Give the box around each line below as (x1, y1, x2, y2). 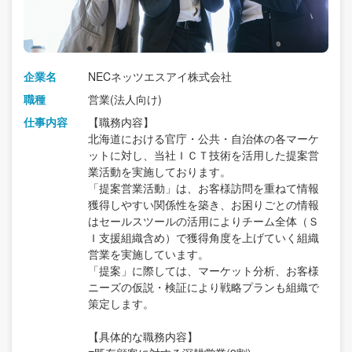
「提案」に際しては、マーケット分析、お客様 (88, 262, 319, 278)
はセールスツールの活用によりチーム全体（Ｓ (88, 212, 319, 229)
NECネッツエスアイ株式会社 (88, 68, 232, 84)
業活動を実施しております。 (88, 163, 231, 179)
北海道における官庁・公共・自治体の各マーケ (88, 130, 319, 146)
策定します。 (88, 295, 154, 311)
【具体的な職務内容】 (88, 328, 198, 344)
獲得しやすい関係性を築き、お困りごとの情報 (88, 196, 319, 212)
